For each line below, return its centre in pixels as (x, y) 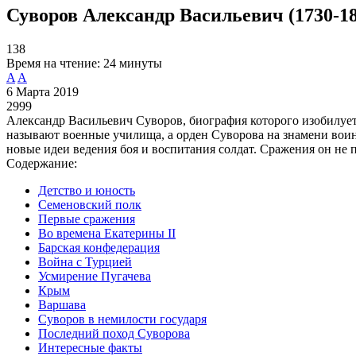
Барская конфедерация (99, 247)
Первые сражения (87, 219)
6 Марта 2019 (43, 91)
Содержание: (42, 163)
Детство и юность (87, 190)
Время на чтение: (53, 63)
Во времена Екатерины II (107, 233)
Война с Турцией (85, 261)
